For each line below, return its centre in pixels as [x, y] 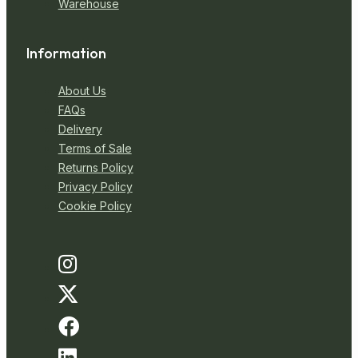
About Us [82, 91]
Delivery [80, 129]
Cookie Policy [95, 206]
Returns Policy [95, 168]
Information [66, 53]
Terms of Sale [95, 149]
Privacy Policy [95, 187]
